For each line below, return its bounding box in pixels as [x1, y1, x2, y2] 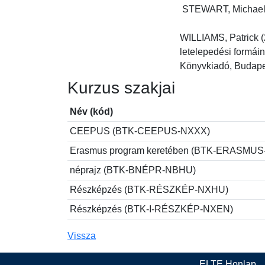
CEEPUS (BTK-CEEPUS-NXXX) [70, 126, 210, 136]
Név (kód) [70, 106, 113, 117]
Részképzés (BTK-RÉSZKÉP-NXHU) [70, 185, 228, 195]
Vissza [67, 231, 96, 241]
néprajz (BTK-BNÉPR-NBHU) [70, 165, 196, 175]
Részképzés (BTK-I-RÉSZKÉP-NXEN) [70, 204, 233, 214]
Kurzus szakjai [67, 79, 175, 97]
